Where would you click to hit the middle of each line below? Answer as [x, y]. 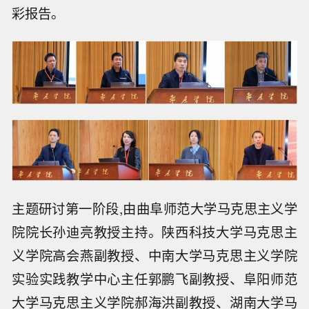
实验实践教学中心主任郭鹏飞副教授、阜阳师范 [154, 278]
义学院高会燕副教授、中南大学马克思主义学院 [154, 255]
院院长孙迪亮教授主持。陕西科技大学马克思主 [154, 231]
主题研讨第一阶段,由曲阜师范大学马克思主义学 [154, 208]
